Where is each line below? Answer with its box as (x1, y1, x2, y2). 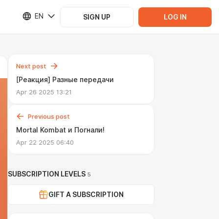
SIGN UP (83, 13, 110, 21)
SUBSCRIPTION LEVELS (8, 170, 86, 178)
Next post (16, 62, 46, 70)
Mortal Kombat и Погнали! (16, 126, 105, 134)
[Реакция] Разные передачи (16, 76, 114, 84)
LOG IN (163, 13, 187, 21)
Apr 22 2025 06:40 (16, 138, 74, 146)
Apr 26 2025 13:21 (16, 88, 72, 96)
